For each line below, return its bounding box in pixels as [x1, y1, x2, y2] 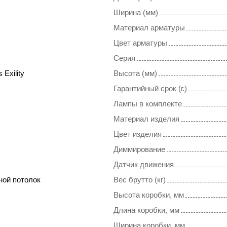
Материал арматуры [113, 23, 185, 32]
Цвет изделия [113, 130, 162, 139]
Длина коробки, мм [113, 206, 179, 215]
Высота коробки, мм [113, 191, 184, 200]
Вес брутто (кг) [113, 175, 166, 184]
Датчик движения [113, 160, 174, 169]
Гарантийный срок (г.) [113, 84, 187, 93]
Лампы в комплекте [113, 99, 182, 108]
